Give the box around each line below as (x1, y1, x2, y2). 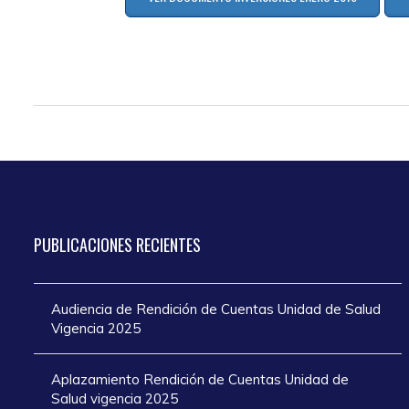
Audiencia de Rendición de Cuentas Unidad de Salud (51, 299, 381, 318)
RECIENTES (132, 233, 201, 257)
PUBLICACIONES (34, 233, 132, 257)
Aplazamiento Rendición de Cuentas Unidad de (51, 370, 349, 388)
